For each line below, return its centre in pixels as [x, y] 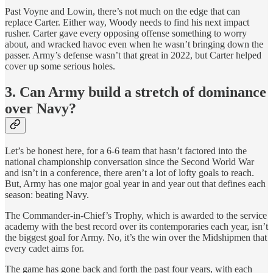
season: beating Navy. [47, 194]
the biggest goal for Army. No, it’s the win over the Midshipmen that [136, 237]
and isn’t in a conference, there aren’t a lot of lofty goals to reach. [129, 172]
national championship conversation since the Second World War [129, 161]
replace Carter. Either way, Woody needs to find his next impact [127, 22]
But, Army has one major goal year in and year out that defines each [135, 183]
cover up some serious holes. [60, 66]
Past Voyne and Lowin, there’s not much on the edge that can [122, 11]
